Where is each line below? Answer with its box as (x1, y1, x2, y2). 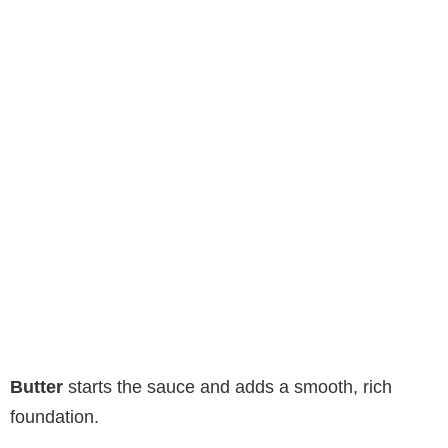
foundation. (10, 406, 99, 427)
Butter (10, 376, 63, 397)
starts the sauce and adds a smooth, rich (63, 376, 392, 397)
